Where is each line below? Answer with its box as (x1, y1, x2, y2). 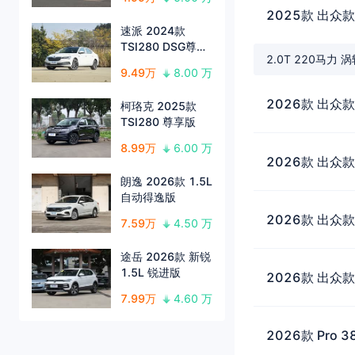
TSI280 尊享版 (120, 115, 196, 129)
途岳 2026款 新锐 (120, 250, 211, 264)
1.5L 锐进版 (120, 265, 181, 280)
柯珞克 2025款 (120, 99, 197, 113)
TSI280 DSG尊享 (120, 40, 208, 54)
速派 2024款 (120, 24, 185, 38)
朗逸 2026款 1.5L (120, 174, 212, 189)
